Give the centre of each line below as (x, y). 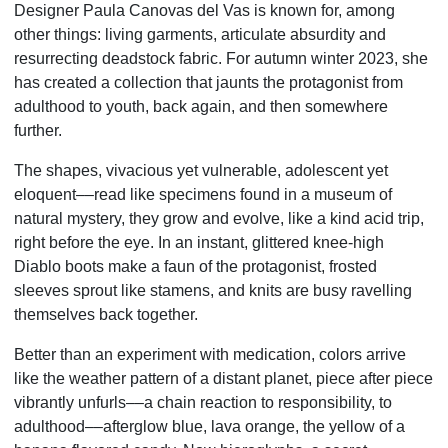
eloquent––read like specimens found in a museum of (203, 195)
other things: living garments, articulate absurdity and (200, 35)
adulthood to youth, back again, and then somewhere (201, 107)
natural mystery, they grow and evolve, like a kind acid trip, (219, 219)
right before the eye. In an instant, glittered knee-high (199, 243)
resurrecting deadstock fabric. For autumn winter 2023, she (221, 59)
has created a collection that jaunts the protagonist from (208, 83)
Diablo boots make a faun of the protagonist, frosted (195, 267)
